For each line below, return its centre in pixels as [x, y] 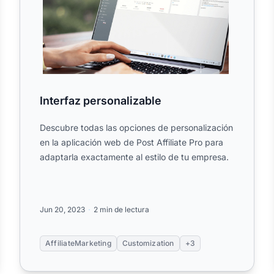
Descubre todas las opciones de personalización [136, 128]
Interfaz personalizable [101, 101]
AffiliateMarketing [78, 243]
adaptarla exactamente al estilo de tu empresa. [134, 157]
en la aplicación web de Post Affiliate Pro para [131, 143]
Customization [148, 243]
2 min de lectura [121, 210]
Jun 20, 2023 [62, 210]
